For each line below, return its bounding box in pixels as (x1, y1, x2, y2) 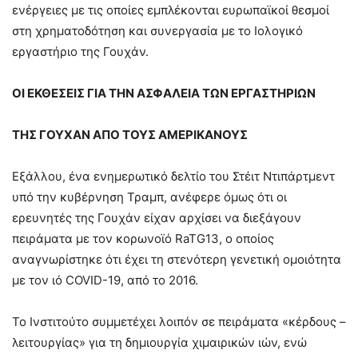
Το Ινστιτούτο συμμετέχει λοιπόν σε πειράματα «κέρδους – (12, 313, 346, 329)
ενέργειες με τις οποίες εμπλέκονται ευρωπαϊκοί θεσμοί (12, 2, 329, 18)
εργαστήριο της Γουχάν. (12, 43, 149, 59)
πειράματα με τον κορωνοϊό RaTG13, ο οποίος (12, 230, 274, 246)
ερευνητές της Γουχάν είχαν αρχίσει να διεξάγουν (12, 209, 301, 225)
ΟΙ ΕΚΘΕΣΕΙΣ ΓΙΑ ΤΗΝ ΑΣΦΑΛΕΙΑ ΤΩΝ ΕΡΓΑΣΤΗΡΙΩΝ (12, 85, 316, 101)
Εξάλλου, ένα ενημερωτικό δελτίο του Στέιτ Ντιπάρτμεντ (12, 168, 335, 184)
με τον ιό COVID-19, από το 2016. (12, 272, 198, 288)
